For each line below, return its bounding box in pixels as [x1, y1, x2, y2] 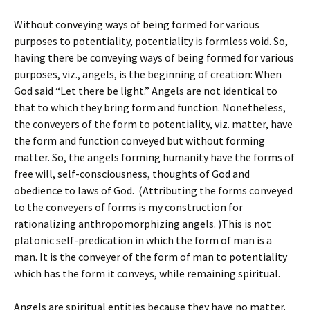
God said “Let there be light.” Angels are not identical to [14, 84, 277, 98]
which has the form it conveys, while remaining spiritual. [14, 266, 280, 280]
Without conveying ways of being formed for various [14, 17, 259, 31]
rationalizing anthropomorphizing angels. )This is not [14, 217, 271, 230]
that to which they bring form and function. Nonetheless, [14, 100, 286, 114]
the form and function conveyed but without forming [14, 134, 265, 147]
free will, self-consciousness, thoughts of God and [14, 167, 250, 181]
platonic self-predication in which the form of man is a [14, 233, 272, 247]
